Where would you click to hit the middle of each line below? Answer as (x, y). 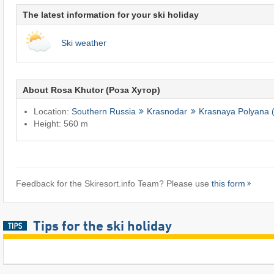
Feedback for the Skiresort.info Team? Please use (113, 184)
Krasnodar (167, 112)
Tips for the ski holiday (102, 227)
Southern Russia (103, 112)
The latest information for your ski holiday (110, 15)
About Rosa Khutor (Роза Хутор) (91, 90)
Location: (52, 112)
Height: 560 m (61, 124)
